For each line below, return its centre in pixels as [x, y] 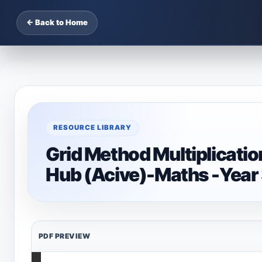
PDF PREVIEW [65, 236]
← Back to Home [57, 22]
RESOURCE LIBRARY [92, 127]
